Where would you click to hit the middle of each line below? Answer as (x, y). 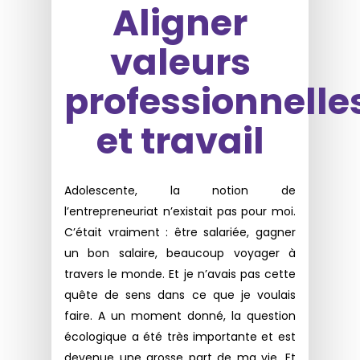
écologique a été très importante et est (180, 337)
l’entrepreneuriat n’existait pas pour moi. (180, 212)
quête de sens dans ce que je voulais (180, 295)
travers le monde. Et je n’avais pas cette (180, 274)
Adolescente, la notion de (180, 191)
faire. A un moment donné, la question (180, 316)
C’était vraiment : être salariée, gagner (180, 233)
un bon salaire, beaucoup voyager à (180, 254)
